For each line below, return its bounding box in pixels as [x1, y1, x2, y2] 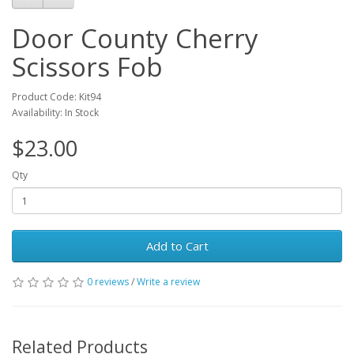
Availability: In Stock [12, 106, 99, 119]
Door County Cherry [12, 21, 258, 56]
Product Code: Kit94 [12, 90, 101, 104]
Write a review [137, 275, 200, 288]
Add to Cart [145, 238, 209, 254]
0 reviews [87, 275, 129, 288]
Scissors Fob [12, 49, 163, 85]
